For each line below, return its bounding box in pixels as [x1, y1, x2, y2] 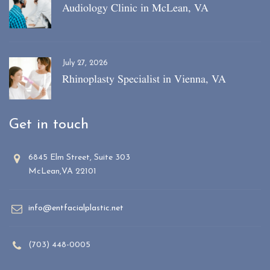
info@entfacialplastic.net [28, 203, 124, 213]
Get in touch [9, 117, 89, 132]
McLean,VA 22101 [28, 166, 96, 176]
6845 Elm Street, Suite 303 [28, 152, 130, 162]
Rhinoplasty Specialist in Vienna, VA [62, 71, 226, 86]
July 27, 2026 [62, 58, 108, 67]
